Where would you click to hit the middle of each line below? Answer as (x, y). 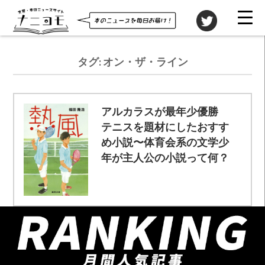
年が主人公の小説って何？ (165, 157)
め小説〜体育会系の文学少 (165, 142)
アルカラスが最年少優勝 (165, 111)
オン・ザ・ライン (145, 62)
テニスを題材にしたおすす (165, 126)
